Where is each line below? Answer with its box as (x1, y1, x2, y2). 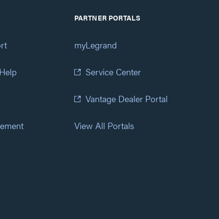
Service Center (85, 66, 141, 78)
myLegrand (74, 39, 117, 51)
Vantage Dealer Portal (85, 92, 168, 105)
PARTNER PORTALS (74, 13, 140, 22)
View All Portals (74, 119, 134, 131)
